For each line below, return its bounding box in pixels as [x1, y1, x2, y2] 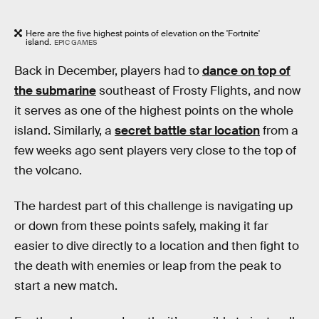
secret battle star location [115, 123, 260, 139]
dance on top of [202, 63, 291, 79]
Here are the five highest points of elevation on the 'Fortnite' [26, 27, 260, 39]
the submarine [14, 83, 96, 99]
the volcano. [14, 163, 82, 179]
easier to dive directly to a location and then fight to [14, 239, 299, 254]
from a [260, 123, 298, 139]
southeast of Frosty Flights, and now [96, 83, 300, 99]
